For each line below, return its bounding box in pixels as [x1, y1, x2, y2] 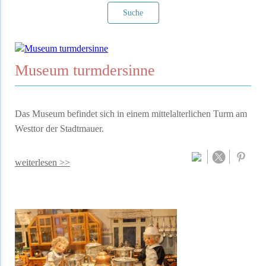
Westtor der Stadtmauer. [15, 123, 104, 134]
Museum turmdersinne [15, 62, 155, 80]
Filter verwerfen [21, 78, 66, 86]
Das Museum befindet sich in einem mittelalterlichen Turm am [15, 108, 247, 119]
